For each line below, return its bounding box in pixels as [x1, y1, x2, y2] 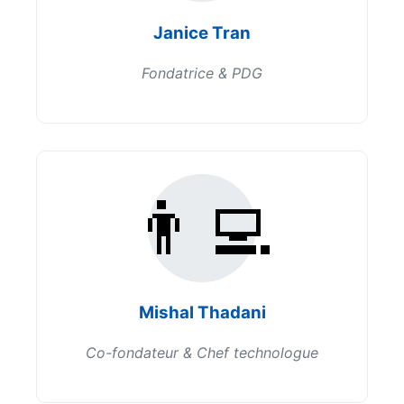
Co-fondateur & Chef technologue [86, 344, 318, 363]
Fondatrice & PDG [142, 63, 262, 82]
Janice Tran [153, 22, 251, 43]
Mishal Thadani [138, 302, 266, 324]
